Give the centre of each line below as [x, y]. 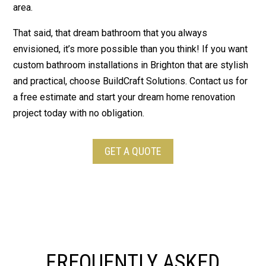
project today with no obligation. [79, 113]
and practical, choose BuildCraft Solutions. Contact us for [131, 81]
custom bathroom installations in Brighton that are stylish [131, 65]
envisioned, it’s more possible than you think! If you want [131, 49]
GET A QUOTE [133, 151]
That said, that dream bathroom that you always [110, 33]
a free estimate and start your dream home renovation [124, 97]
